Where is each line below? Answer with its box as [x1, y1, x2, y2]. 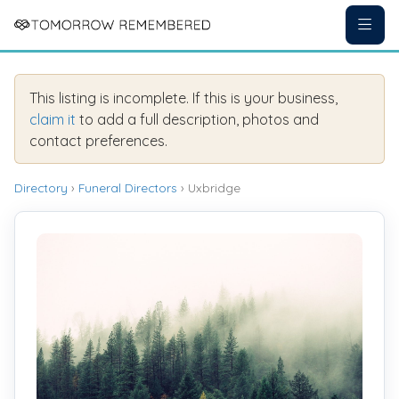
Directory [14, 180, 68, 196]
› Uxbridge [177, 180, 240, 196]
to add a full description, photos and [76, 110, 319, 128]
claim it [29, 110, 76, 128]
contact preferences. [29, 131, 167, 150]
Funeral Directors [78, 180, 177, 196]
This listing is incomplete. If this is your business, [29, 88, 338, 107]
